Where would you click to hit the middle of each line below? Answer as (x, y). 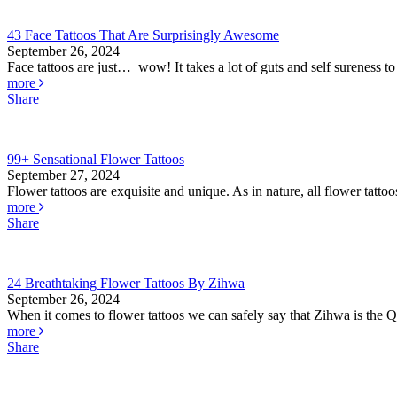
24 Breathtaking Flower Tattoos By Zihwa (126, 284)
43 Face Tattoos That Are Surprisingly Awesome (143, 35)
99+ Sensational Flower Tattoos (96, 160)
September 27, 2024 (63, 175)
